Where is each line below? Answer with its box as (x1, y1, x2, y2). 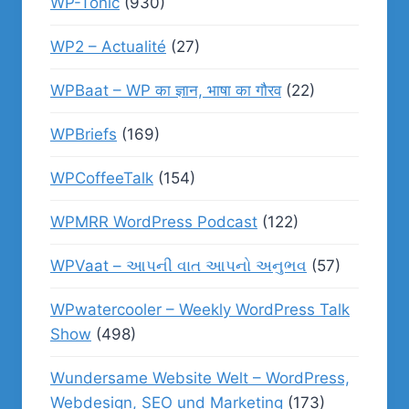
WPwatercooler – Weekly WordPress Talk (50, 300, 350, 319)
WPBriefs (50, 125, 117, 143)
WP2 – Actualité (50, 37, 166, 56)
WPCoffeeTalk (50, 169, 153, 187)
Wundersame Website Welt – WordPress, (50, 369, 350, 387)
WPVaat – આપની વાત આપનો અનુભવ (50, 257, 307, 275)
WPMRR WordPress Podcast (50, 213, 257, 231)
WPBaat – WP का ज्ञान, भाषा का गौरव (50, 81, 281, 100)
